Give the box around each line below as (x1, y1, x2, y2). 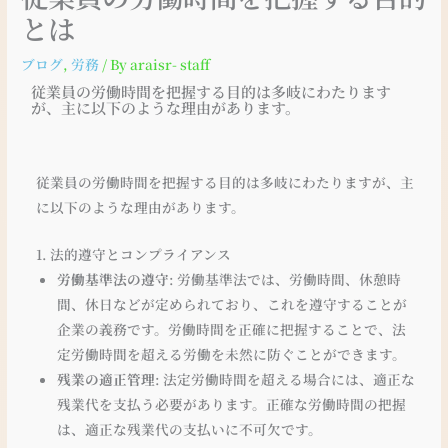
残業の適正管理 (56, 368, 155, 389)
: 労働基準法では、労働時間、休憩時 (168, 268, 401, 289)
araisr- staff (130, 53, 211, 74)
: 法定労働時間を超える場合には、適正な (154, 368, 415, 389)
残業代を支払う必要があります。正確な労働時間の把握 (56, 393, 406, 414)
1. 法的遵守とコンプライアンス (36, 243, 232, 264)
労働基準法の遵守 (56, 268, 169, 289)
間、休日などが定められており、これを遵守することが (56, 293, 407, 314)
